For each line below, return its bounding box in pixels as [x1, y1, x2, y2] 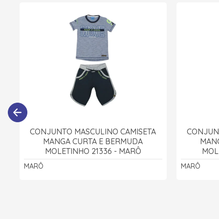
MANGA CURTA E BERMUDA [43, 136, 143, 146]
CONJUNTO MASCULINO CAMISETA [30, 126, 156, 136]
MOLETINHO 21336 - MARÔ [44, 146, 141, 156]
